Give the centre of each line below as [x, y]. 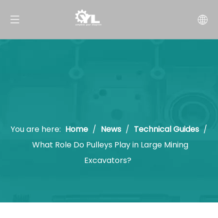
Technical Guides [166, 129]
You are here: [36, 129]
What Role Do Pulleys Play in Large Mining [110, 145]
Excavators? [108, 160]
